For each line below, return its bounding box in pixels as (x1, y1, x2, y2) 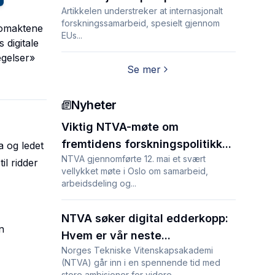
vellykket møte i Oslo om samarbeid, (61, 166, 208, 176)
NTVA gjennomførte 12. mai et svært (61, 153, 206, 164)
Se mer (126, 63, 161, 76)
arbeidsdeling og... (61, 178, 136, 188)
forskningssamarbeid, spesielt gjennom (61, 18, 220, 28)
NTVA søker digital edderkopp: (61, 212, 228, 225)
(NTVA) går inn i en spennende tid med (61, 257, 220, 268)
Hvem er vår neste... (61, 229, 171, 242)
